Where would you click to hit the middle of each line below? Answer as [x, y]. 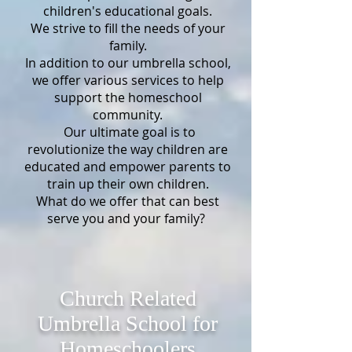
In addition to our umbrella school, [128, 63]
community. [128, 115]
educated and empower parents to [128, 167]
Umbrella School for [128, 323]
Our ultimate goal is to [128, 132]
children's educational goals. [128, 11]
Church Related [128, 298]
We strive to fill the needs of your [128, 28]
